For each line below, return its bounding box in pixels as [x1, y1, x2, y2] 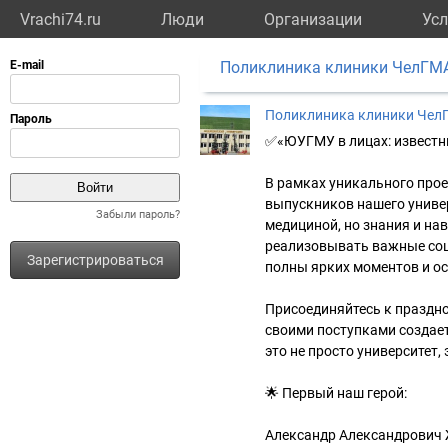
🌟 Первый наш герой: [265, 385, 407, 401]
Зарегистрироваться [26, 252, 164, 268]
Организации [264, 10, 362, 29]
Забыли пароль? [96, 208, 180, 221]
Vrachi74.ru [20, 10, 101, 29]
